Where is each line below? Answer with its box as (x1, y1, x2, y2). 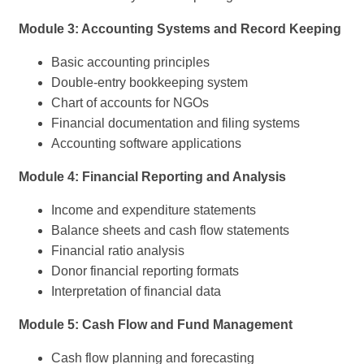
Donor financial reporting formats (51, 264, 239, 279)
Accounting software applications (51, 136, 241, 151)
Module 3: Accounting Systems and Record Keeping (19, 22, 341, 37)
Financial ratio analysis (51, 244, 184, 258)
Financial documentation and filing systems (51, 116, 300, 131)
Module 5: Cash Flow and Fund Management (19, 318, 292, 332)
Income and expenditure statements (51, 203, 256, 218)
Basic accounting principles (51, 55, 210, 70)
